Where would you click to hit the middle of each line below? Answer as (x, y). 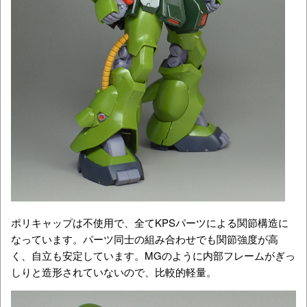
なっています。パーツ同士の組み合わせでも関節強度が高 (145, 239)
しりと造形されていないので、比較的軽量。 (114, 272)
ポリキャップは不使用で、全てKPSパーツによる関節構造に (150, 223)
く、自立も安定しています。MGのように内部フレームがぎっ (153, 256)
